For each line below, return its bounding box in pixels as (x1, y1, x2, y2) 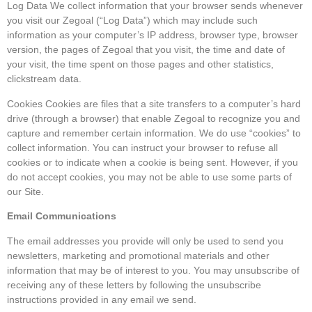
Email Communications (7, 210, 116, 222)
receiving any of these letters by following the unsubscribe (7, 279, 261, 290)
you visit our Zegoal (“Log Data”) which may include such (7, 15, 258, 26)
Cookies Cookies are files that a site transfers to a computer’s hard (7, 97, 301, 109)
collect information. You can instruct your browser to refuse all (7, 141, 278, 153)
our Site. (7, 185, 44, 197)
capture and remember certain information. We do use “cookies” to (7, 127, 301, 139)
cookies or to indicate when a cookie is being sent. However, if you (7, 156, 298, 168)
